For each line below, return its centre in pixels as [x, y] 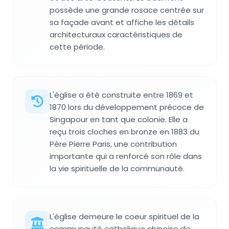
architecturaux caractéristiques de [116, 35]
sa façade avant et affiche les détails [122, 22]
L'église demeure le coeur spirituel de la [124, 217]
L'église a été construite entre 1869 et [121, 95]
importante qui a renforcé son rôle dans [126, 156]
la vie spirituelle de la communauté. [117, 169]
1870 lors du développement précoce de [127, 107]
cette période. [77, 47]
